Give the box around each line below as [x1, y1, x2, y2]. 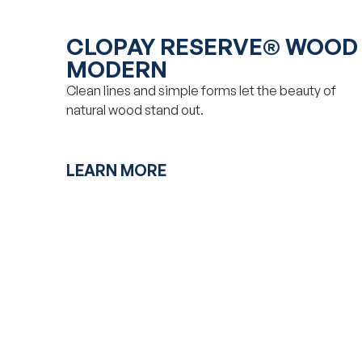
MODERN [66, 54, 167, 83]
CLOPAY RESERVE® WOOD [66, 32, 358, 61]
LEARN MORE [66, 160, 166, 180]
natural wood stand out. [66, 101, 204, 118]
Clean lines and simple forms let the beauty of [66, 82, 336, 99]
